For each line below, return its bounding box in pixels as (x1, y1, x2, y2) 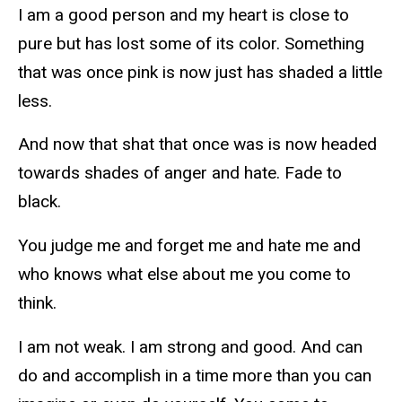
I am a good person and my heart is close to (18, 4, 349, 25)
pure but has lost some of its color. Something (18, 32, 364, 54)
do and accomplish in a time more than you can (18, 365, 371, 387)
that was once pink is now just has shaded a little (18, 61, 382, 83)
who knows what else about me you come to (18, 264, 351, 285)
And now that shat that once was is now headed (18, 134, 377, 155)
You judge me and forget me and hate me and (18, 235, 361, 257)
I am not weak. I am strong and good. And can (18, 336, 363, 358)
